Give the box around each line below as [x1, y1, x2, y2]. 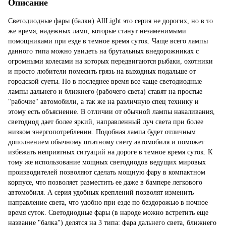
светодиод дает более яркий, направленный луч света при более [8, 118, 203, 126]
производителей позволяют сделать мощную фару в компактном [8, 168, 205, 176]
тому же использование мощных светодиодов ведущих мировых [8, 158, 206, 166]
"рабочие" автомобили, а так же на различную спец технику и [8, 97, 199, 105]
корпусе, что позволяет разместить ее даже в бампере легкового [8, 178, 202, 186]
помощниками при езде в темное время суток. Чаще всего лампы [8, 37, 208, 45]
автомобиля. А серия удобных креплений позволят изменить [8, 188, 194, 196]
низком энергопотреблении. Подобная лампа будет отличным [8, 128, 196, 136]
